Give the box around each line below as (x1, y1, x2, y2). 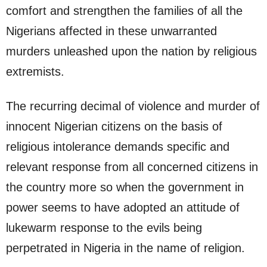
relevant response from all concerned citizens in (6, 160, 258, 174)
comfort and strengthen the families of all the (6, 4, 243, 18)
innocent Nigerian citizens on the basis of (6, 120, 222, 133)
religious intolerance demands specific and (6, 140, 229, 154)
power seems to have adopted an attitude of (6, 201, 240, 215)
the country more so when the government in (6, 181, 244, 194)
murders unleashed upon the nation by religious (6, 45, 257, 58)
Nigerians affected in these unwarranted (6, 24, 217, 38)
